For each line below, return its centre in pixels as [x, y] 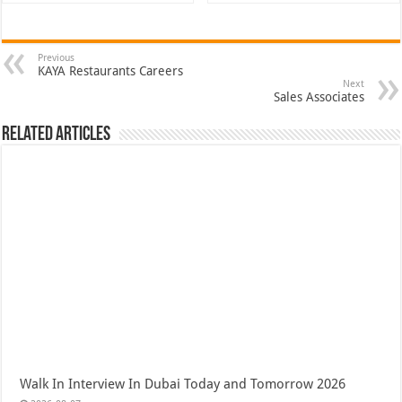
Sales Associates [319, 96]
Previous [57, 57]
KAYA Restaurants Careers [111, 70]
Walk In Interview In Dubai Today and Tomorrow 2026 [183, 384]
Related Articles [57, 135]
